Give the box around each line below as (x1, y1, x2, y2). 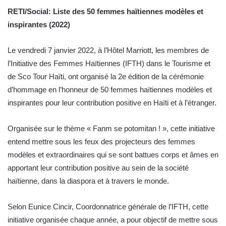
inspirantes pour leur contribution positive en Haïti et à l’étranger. (8, 98, 216, 107)
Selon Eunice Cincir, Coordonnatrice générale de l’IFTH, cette (8, 202, 208, 211)
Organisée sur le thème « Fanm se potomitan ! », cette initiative (8, 124, 215, 133)
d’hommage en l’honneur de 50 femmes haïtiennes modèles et (8, 85, 212, 94)
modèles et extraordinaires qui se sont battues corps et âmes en (8, 150, 218, 159)
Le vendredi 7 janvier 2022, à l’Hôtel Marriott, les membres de (8, 46, 209, 55)
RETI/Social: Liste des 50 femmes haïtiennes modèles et (8, 7, 203, 16)
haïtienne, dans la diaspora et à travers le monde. (8, 177, 169, 186)
